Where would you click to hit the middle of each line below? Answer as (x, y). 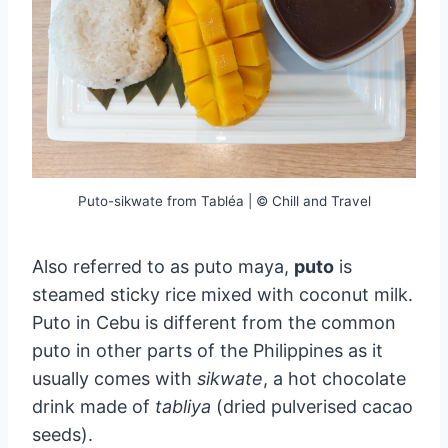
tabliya (183, 406)
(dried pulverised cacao (312, 406)
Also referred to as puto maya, (163, 266)
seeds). (62, 434)
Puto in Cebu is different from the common (214, 322)
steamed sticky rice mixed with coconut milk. (222, 294)
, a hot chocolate (334, 378)
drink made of (93, 406)
